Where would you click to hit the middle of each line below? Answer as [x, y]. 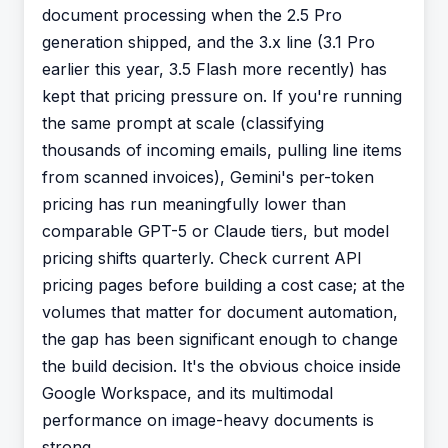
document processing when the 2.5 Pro [192, 15]
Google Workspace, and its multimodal [187, 393]
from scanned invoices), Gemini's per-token [208, 177]
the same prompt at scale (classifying [183, 123]
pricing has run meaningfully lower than [194, 204]
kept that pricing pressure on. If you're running [222, 96]
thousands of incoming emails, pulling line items [222, 150]
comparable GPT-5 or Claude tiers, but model [215, 231]
